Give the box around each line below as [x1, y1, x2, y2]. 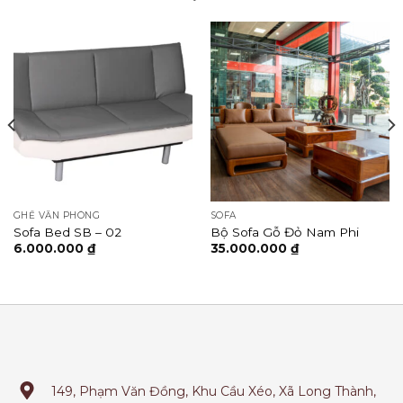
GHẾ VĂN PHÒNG [13, 210, 101, 222]
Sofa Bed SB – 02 [13, 224, 121, 239]
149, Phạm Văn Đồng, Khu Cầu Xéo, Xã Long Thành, [51, 383, 376, 400]
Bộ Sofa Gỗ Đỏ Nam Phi [210, 224, 359, 239]
